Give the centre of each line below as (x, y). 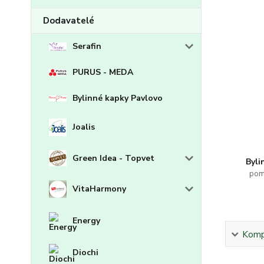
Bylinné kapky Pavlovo (118, 98)
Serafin (87, 46)
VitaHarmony (99, 189)
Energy (86, 221)
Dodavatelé (69, 21)
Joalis (84, 127)
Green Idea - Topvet (113, 158)
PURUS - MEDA (103, 72)
